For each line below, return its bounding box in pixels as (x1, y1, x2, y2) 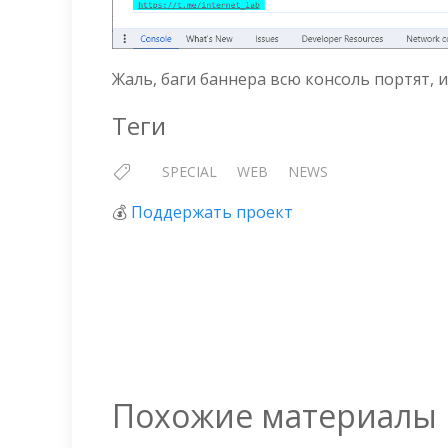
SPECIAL (162, 161, 217, 181)
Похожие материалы (112, 393, 437, 437)
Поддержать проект (131, 200, 293, 223)
